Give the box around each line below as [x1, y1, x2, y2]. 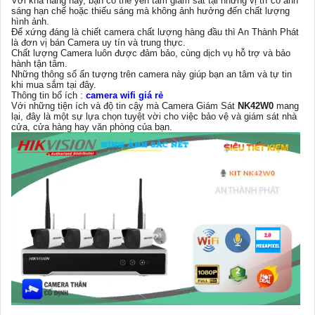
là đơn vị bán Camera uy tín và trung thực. [11, 37, 186, 48]
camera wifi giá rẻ [86, 89, 163, 101]
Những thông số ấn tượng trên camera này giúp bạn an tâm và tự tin [11, 68, 292, 79]
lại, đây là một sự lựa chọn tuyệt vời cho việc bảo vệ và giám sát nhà [11, 110, 297, 122]
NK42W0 [238, 100, 274, 111]
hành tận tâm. [11, 58, 67, 69]
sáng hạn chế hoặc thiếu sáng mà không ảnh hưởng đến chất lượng [11, 5, 290, 16]
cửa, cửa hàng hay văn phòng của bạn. [11, 121, 172, 132]
